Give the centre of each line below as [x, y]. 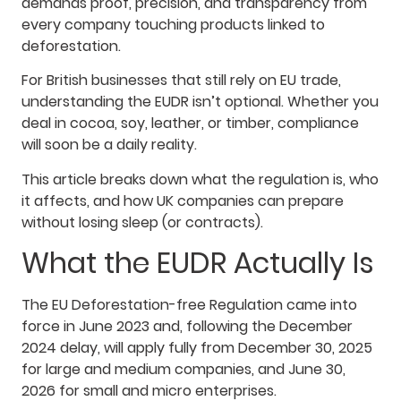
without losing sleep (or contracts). [142, 222]
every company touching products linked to [173, 25]
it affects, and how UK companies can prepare [183, 200]
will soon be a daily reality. [109, 145]
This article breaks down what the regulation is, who [200, 179]
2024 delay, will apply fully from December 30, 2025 [197, 348]
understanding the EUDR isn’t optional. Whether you [200, 102]
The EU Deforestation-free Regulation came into [189, 305]
